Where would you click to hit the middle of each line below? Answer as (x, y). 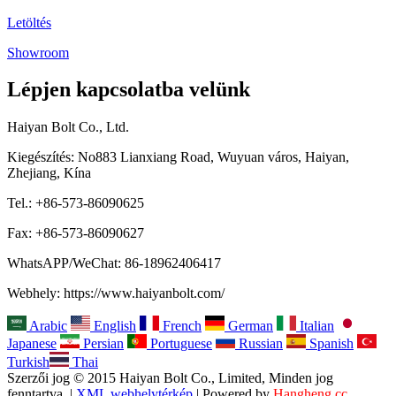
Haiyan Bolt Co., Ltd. (68, 127)
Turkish (28, 362)
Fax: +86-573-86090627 (76, 233)
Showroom (38, 52)
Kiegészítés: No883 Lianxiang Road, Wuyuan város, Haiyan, (178, 157)
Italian (317, 325)
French (182, 325)
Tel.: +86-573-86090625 (76, 203)
